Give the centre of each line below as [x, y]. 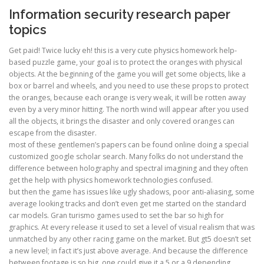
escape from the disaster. [53, 133]
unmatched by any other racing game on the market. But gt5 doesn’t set [130, 239]
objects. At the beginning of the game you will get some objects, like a [127, 74]
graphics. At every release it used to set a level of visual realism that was [132, 227]
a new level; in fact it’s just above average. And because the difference [128, 251]
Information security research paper [120, 14]
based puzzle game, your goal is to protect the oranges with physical [126, 62]
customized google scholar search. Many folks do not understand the [126, 157]
